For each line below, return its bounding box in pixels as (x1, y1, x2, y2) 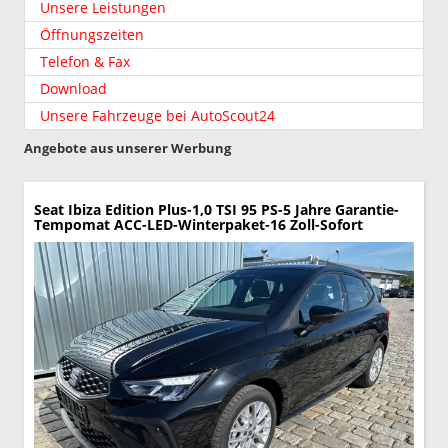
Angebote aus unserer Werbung (24, 138, 231, 157)
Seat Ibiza (34, 199, 101, 219)
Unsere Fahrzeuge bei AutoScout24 (40, 105, 275, 125)
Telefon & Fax (40, 51, 130, 71)
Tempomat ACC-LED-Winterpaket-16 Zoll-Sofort (34, 214, 363, 234)
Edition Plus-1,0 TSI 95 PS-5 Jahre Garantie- (105, 199, 399, 219)
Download (40, 78, 107, 98)
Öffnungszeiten (40, 24, 144, 44)
